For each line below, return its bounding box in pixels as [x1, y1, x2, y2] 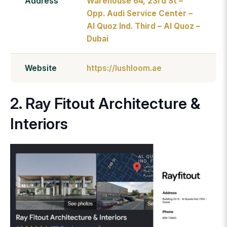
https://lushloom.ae [87, 63, 162, 73]
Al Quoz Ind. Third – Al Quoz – [87, 21, 200, 31]
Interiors [10, 115, 68, 133]
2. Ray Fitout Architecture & [10, 94, 200, 113]
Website [25, 63, 57, 73]
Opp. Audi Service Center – [87, 9, 193, 19]
